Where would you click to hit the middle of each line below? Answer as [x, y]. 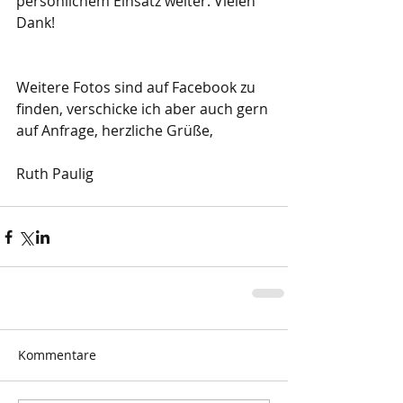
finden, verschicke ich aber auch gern [144, 109]
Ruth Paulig [55, 174]
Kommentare [57, 355]
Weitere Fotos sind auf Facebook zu [138, 87]
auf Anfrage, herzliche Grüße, [115, 130]
